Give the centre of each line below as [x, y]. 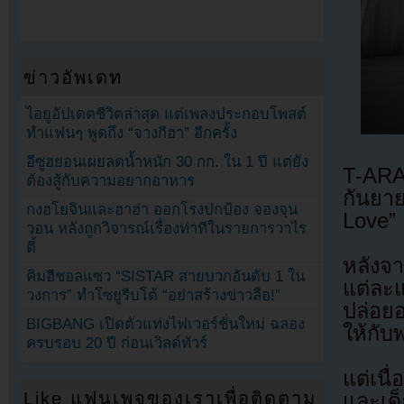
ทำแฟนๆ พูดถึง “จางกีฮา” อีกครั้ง [132, 133]
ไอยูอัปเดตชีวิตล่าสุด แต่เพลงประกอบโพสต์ [167, 114]
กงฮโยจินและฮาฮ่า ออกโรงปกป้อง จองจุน [162, 210]
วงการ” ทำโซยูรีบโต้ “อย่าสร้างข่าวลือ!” [154, 296]
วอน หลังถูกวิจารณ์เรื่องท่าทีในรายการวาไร [167, 229]
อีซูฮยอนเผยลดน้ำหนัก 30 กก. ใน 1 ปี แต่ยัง [168, 162]
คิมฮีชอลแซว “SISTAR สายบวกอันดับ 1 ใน [166, 277]
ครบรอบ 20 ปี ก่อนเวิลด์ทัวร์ [117, 344]
